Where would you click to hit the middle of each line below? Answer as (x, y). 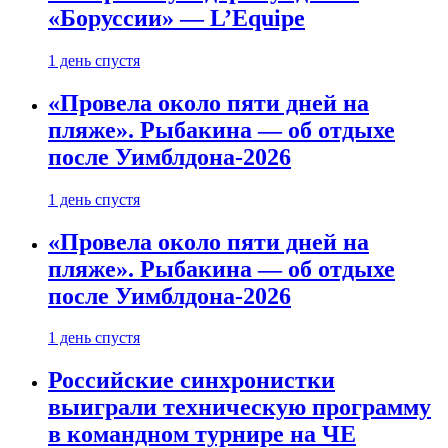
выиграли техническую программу (239, 407)
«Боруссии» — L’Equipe (176, 17)
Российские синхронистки (191, 380)
